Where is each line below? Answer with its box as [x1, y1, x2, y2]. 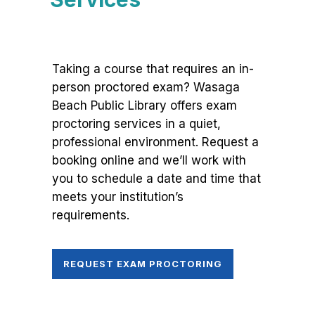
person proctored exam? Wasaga [52, 80, 240, 95]
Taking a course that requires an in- [52, 62, 254, 77]
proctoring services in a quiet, [52, 117, 221, 131]
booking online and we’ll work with [52, 153, 246, 168]
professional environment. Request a [52, 135, 259, 150]
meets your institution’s [52, 190, 184, 205]
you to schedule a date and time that [52, 172, 261, 186]
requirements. [52, 208, 129, 223]
